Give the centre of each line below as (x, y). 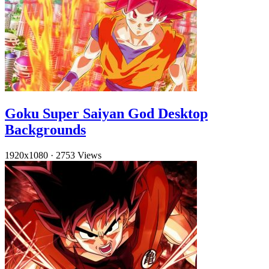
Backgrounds (45, 130)
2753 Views (79, 156)
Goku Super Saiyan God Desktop (106, 114)
